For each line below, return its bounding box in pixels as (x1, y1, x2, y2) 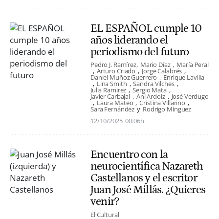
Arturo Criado (96, 66, 136, 76)
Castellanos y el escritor (90, 172, 197, 185)
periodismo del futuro (90, 45, 189, 59)
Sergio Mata (132, 86, 167, 95)
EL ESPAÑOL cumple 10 (90, 22, 201, 35)
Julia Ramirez (90, 86, 127, 95)
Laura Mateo (96, 98, 133, 108)
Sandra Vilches (133, 79, 175, 88)
